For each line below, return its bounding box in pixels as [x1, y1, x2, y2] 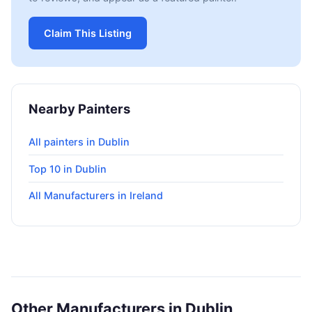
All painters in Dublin [29, 135, 130, 148]
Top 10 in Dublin [29, 162, 107, 175]
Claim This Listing [44, 27, 132, 40]
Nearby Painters [29, 101, 130, 117]
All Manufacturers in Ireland [29, 189, 163, 202]
